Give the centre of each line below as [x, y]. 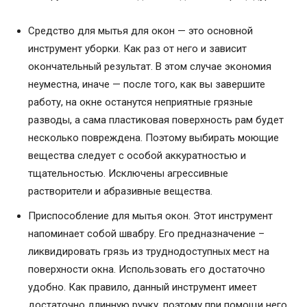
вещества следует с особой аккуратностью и [137, 155]
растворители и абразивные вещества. [120, 191]
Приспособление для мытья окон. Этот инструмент [150, 216]
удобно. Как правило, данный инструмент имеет [143, 287]
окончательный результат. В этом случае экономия [150, 66]
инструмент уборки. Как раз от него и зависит [137, 48]
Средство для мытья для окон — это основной [140, 30]
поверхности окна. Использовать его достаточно [147, 269]
